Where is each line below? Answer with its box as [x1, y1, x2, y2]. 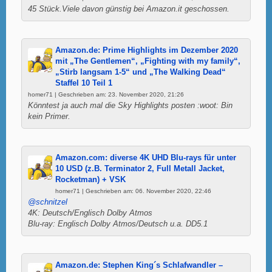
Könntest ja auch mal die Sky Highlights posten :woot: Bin [28, 101, 233, 110]
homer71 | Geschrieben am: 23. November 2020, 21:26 [28, 90, 184, 98]
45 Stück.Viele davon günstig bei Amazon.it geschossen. [28, 4, 229, 13]
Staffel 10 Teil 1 [55, 78, 112, 87]
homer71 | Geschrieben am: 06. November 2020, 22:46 [55, 187, 211, 194]
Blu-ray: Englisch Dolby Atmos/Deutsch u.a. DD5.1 [28, 219, 208, 228]
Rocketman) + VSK [55, 175, 126, 184]
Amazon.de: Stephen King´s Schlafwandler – [55, 260, 223, 270]
